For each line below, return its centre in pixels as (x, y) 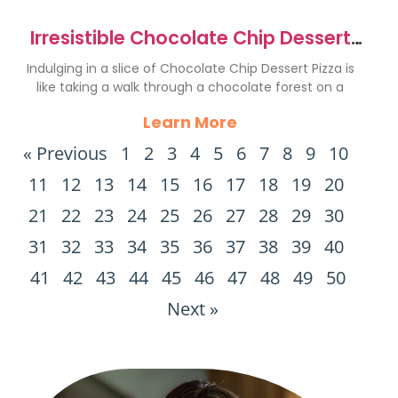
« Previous (65, 153)
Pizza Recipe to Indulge (190, 60)
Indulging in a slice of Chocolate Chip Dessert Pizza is (190, 68)
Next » (192, 309)
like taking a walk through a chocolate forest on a (190, 87)
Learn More (190, 122)
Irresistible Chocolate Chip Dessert (190, 38)
